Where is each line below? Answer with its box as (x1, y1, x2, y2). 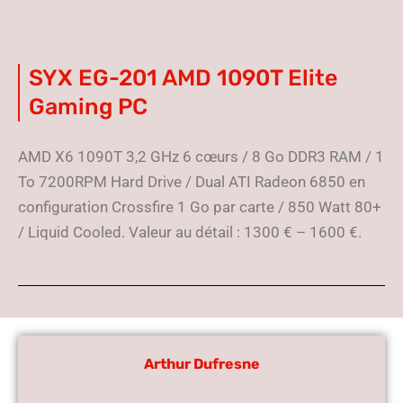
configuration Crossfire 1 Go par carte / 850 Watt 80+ (18, 198, 381, 216)
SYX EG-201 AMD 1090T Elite (29, 65, 337, 91)
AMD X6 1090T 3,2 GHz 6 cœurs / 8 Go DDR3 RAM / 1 (18, 148, 384, 166)
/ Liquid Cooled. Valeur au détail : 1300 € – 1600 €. (18, 223, 362, 241)
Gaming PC (29, 94, 148, 120)
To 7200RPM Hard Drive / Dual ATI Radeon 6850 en (18, 173, 365, 191)
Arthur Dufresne (143, 355, 260, 372)
